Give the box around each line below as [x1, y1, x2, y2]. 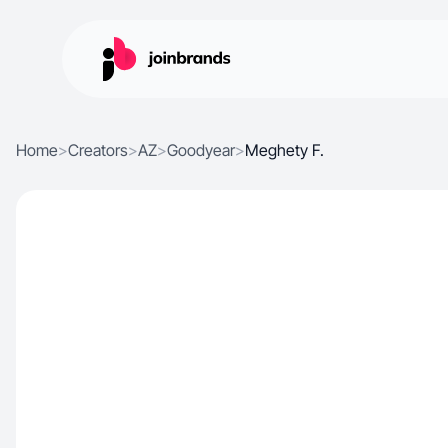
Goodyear [167, 140, 235, 160]
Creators [68, 140, 128, 160]
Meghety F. [245, 140, 324, 160]
